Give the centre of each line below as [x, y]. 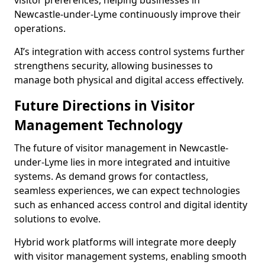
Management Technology [98, 125]
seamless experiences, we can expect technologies [127, 191]
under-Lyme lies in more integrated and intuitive [122, 162]
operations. [40, 29]
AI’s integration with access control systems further [130, 52]
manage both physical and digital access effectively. [129, 80]
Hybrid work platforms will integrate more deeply [125, 242]
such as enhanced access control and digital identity [131, 205]
